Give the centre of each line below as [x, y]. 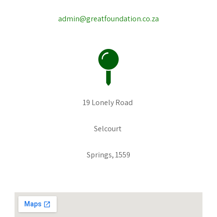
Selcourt [108, 128]
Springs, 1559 [108, 155]
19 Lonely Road [108, 102]
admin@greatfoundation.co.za [108, 18]
